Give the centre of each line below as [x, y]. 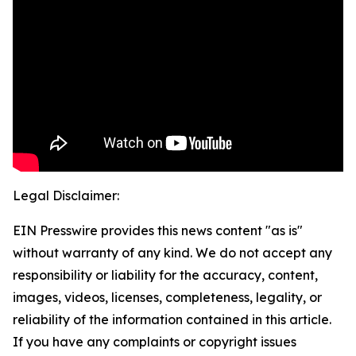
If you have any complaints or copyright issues [155, 342]
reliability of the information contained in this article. [172, 320]
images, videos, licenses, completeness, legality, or [167, 298]
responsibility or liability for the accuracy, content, [165, 275]
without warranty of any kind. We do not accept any [172, 253]
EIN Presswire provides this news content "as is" [158, 231]
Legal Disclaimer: [66, 196]
